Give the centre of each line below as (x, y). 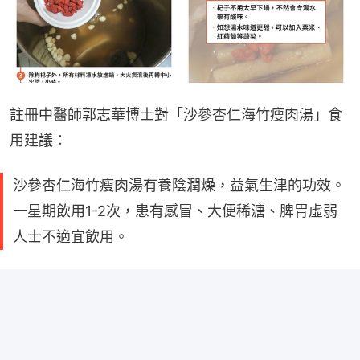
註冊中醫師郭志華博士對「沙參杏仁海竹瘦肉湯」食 (176, 114)
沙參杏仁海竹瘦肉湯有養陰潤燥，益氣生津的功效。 (179, 185)
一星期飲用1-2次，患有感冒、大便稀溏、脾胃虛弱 (175, 211)
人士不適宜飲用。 (71, 236)
